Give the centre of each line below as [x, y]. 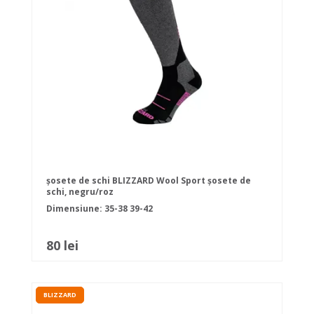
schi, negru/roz [80, 192]
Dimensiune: [75, 209]
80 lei [62, 246]
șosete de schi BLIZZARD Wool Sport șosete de [149, 181]
